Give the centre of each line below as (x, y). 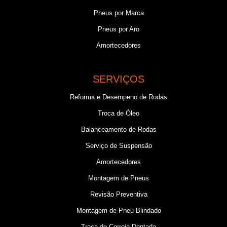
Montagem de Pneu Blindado (119, 211)
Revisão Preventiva (119, 194)
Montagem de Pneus (119, 178)
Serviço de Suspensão (119, 146)
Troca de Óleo (119, 113)
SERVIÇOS (119, 79)
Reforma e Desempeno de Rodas (119, 97)
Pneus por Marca (119, 13)
